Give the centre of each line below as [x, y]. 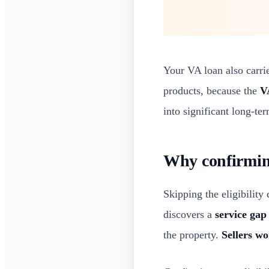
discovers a [189, 214]
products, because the [212, 91]
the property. [192, 235]
